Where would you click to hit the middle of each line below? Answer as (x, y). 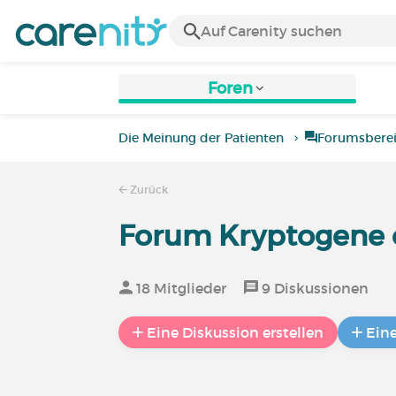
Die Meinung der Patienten (202, 138)
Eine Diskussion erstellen (236, 332)
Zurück (148, 190)
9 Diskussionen (314, 288)
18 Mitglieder (180, 288)
